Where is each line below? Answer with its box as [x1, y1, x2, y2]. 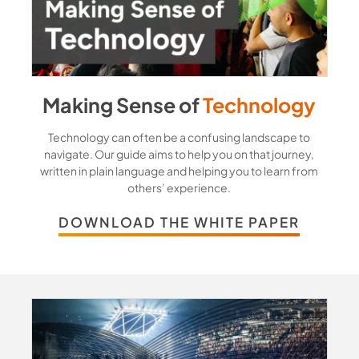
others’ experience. [127, 179, 232, 195]
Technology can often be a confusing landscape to [48, 129, 311, 144]
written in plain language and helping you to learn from [40, 163, 319, 178]
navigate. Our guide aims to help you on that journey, [44, 146, 315, 161]
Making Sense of [42, 91, 204, 118]
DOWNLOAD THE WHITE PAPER [58, 212, 301, 231]
